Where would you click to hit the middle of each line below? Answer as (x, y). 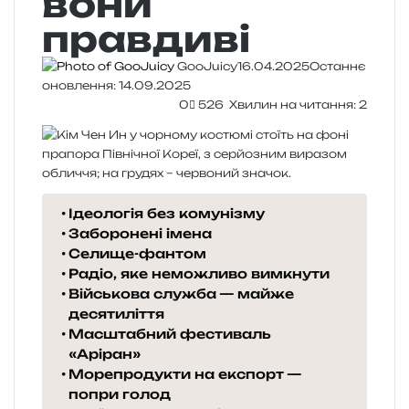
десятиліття (116, 313)
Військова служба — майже (181, 293)
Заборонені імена (140, 233)
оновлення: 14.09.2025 (116, 85)
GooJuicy (207, 66)
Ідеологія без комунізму (166, 213)
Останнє (338, 66)
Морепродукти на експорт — (186, 373)
